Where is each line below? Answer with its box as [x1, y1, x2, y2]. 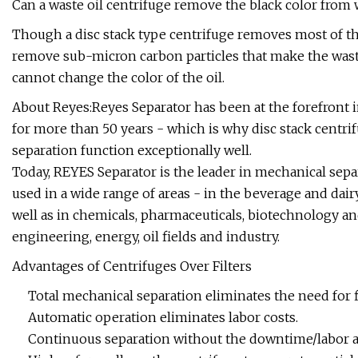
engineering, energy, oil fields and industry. [12, 229, 280, 245]
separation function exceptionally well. [12, 142, 252, 159]
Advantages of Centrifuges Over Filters [12, 258, 252, 275]
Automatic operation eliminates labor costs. [28, 309, 298, 326]
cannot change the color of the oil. [12, 70, 225, 86]
